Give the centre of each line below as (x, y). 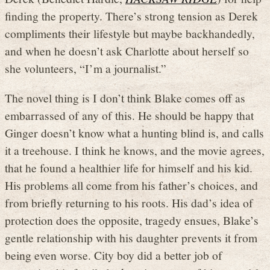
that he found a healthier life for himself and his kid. (129, 167)
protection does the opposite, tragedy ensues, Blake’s (132, 220)
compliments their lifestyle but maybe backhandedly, (130, 33)
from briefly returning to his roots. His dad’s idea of (129, 202)
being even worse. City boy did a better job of (114, 255)
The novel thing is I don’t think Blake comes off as (125, 97)
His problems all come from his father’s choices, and (131, 185)
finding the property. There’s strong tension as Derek (131, 16)
